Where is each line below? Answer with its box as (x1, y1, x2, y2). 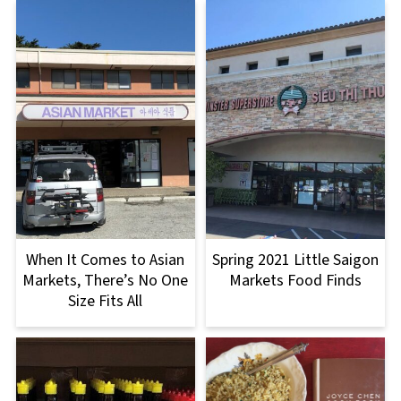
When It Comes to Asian (26, 248, 185, 271)
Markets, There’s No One (22, 269, 189, 292)
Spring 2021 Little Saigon (212, 248, 380, 271)
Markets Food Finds (229, 269, 363, 292)
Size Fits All (68, 289, 143, 312)
